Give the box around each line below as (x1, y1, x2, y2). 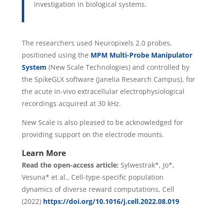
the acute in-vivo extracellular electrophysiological (21, 86, 185, 96)
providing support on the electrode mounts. (21, 129, 164, 139)
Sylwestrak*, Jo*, (120, 160, 174, 170)
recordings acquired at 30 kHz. (21, 98, 121, 108)
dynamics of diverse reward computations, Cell (21, 184, 174, 194)
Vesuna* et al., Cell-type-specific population (21, 172, 164, 182)
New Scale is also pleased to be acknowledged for (21, 117, 183, 127)
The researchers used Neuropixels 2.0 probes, (21, 38, 172, 47)
